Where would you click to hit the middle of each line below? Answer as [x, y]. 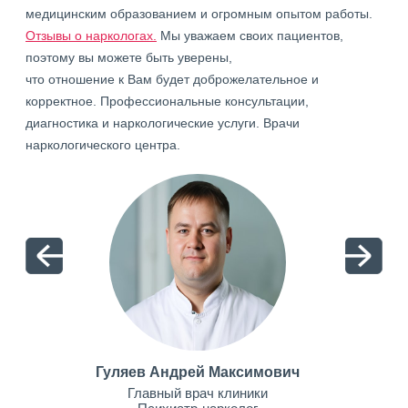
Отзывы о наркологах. [91, 36]
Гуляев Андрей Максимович [197, 372]
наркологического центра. [103, 145]
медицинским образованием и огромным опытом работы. [199, 14]
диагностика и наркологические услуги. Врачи [163, 123]
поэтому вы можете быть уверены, [129, 57]
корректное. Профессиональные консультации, [167, 101]
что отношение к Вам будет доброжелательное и [172, 79]
